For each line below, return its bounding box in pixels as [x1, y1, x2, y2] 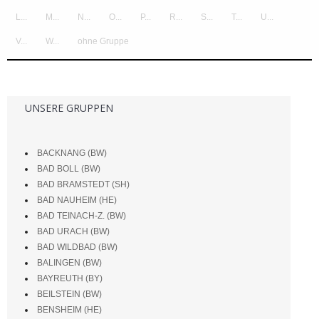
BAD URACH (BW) [37, 226, 110, 236]
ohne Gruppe [78, 36, 129, 46]
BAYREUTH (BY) [37, 273, 103, 283]
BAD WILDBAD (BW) [37, 241, 117, 252]
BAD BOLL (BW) [37, 163, 100, 174]
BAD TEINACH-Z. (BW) [37, 210, 126, 221]
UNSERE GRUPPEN [25, 100, 113, 115]
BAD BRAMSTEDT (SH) [37, 179, 130, 189]
